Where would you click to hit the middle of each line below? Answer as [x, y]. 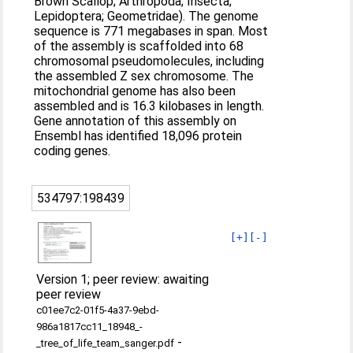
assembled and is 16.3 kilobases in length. [149, 106]
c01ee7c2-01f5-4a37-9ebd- [98, 310]
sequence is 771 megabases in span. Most [151, 31]
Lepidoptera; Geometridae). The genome [147, 16]
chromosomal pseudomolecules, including [149, 61]
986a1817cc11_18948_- [90, 326]
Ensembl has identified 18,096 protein [138, 136]
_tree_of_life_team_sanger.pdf [106, 343]
